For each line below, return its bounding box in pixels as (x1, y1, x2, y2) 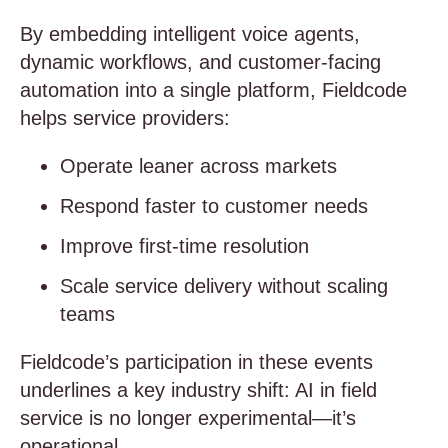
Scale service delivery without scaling (60, 275, 388, 297)
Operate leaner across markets (60, 155, 337, 177)
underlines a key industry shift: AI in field (20, 379, 377, 401)
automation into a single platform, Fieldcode (20, 79, 407, 101)
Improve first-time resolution (60, 235, 315, 257)
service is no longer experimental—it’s (20, 407, 356, 429)
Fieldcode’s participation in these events (20, 351, 373, 373)
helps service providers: (20, 107, 236, 129)
